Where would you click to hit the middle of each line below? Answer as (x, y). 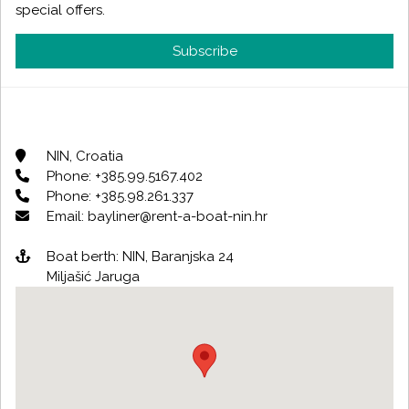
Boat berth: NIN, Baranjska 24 (138, 257)
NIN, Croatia (83, 157)
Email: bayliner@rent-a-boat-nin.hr (155, 217)
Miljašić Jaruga (91, 277)
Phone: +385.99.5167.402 (123, 177)
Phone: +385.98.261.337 (118, 197)
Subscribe (204, 52)
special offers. (60, 10)
